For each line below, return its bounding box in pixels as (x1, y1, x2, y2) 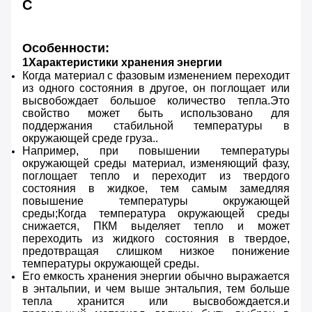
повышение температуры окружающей (22, 195, 290, 208)
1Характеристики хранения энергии (22, 56, 222, 69)
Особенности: (22, 41, 109, 56)
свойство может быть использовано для (22, 107, 290, 120)
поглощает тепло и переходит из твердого (22, 170, 290, 182)
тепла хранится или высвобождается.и (22, 295, 290, 308)
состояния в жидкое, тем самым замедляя (22, 182, 290, 195)
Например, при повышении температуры (22, 145, 290, 157)
